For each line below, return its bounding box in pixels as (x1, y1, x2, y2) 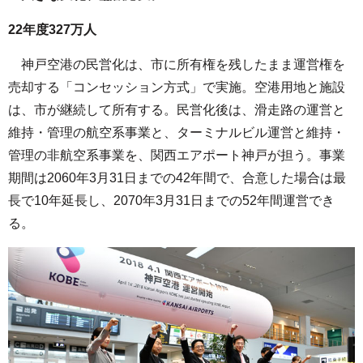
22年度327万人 (8, 23, 96, 37)
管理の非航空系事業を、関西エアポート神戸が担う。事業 (8, 148, 345, 163)
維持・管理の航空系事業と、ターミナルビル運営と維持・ (8, 126, 345, 140)
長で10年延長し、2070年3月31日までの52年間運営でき (8, 194, 335, 208)
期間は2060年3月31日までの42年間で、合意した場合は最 (8, 171, 346, 186)
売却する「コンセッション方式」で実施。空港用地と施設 (8, 80, 345, 95)
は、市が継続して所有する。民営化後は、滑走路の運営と (8, 103, 345, 117)
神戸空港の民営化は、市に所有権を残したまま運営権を (8, 58, 345, 72)
